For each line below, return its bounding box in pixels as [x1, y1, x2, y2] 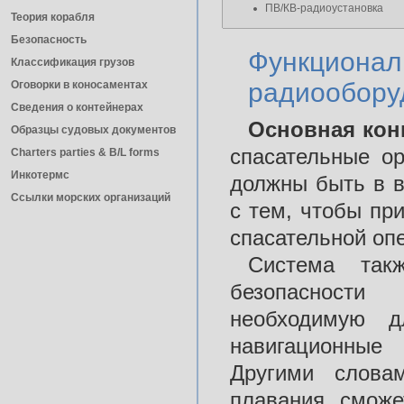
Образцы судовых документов [11, 124, 176, 136]
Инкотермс [11, 169, 69, 181]
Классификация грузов [11, 56, 134, 69]
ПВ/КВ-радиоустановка [265, 2, 383, 14]
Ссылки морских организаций [11, 191, 170, 204]
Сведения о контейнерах [11, 101, 143, 114]
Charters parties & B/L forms [11, 146, 160, 159]
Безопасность [11, 33, 87, 46]
